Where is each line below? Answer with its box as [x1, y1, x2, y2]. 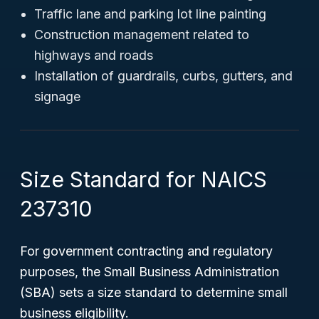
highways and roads [34, 48, 153, 63]
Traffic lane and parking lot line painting [34, 6, 266, 21]
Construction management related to [34, 27, 249, 42]
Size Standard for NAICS [20, 167, 267, 192]
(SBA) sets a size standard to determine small [20, 285, 288, 300]
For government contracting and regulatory [20, 244, 273, 258]
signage [34, 89, 80, 104]
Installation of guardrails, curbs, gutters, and [34, 68, 293, 83]
